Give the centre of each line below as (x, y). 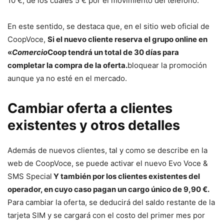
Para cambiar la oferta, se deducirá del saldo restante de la (111, 202)
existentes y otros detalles (94, 125)
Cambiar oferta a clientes (90, 108)
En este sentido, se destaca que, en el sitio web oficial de (108, 26)
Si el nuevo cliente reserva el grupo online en (127, 39)
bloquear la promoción (167, 65)
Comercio (30, 52)
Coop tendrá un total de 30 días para (113, 52)
